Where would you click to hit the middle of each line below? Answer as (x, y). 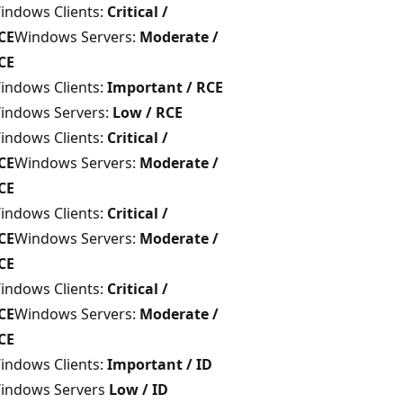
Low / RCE (148, 112)
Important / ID (160, 364)
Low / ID (139, 389)
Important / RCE (165, 87)
